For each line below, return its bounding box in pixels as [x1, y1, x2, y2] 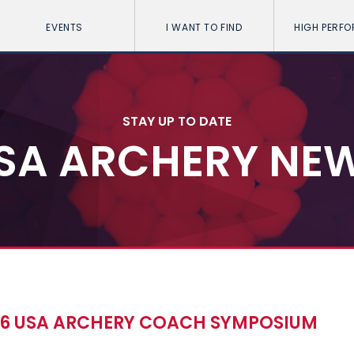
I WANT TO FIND [166, 21, 243, 34]
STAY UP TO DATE [122, 111, 232, 130]
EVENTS [46, 21, 83, 34]
